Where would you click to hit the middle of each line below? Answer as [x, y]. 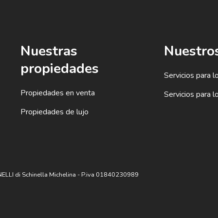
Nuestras [49, 51]
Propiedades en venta [58, 93]
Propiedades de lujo [55, 112]
